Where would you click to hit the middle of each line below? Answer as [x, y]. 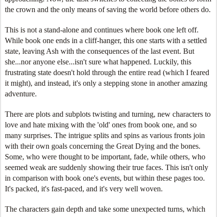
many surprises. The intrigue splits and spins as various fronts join [105, 135]
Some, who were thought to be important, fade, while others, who [105, 157]
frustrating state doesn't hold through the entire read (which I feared [107, 72]
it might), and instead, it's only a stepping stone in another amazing [106, 83]
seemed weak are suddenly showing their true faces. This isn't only [107, 167]
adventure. [21, 94]
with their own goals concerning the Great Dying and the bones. [103, 146]
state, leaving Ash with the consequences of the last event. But [100, 51]
